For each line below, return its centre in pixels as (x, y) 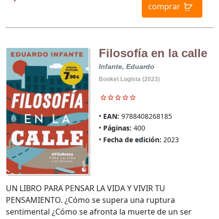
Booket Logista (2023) (129, 79)
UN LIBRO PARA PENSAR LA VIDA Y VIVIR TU (86, 188)
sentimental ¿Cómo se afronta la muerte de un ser (99, 211)
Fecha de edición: (132, 140)
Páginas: (117, 128)
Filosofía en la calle (153, 53)
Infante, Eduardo (126, 67)
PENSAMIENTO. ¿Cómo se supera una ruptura (90, 200)
